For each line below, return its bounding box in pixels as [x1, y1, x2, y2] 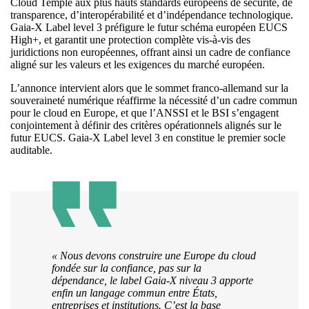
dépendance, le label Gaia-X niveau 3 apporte [52, 275, 253, 287]
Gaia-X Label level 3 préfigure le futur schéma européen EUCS [10, 21, 288, 34]
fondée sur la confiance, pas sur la [52, 262, 201, 275]
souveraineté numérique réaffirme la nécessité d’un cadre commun [10, 94, 297, 107]
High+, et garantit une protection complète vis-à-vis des [10, 34, 250, 46]
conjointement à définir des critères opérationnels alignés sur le [10, 119, 281, 132]
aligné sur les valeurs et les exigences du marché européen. [10, 59, 265, 71]
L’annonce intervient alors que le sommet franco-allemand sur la [10, 82, 288, 94]
